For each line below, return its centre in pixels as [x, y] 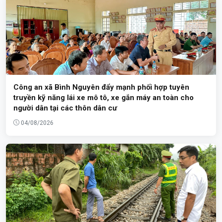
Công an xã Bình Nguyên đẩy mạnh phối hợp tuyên [101, 87]
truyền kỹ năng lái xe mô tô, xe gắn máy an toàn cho [104, 97]
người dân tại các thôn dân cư [65, 108]
